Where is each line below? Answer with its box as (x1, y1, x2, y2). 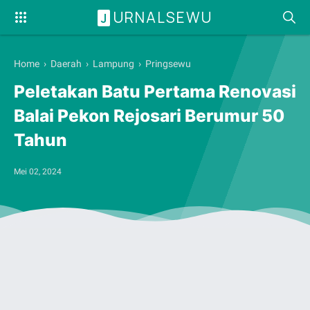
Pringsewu (145, 58, 191, 69)
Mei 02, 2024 (14, 166, 62, 176)
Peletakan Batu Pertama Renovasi (14, 81, 296, 102)
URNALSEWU (113, 7, 212, 27)
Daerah (51, 58, 82, 69)
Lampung (93, 58, 134, 69)
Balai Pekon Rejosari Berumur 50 (14, 105, 284, 127)
